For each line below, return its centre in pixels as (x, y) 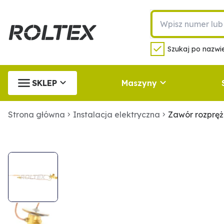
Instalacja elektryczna (116, 114)
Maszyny (139, 83)
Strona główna (36, 114)
